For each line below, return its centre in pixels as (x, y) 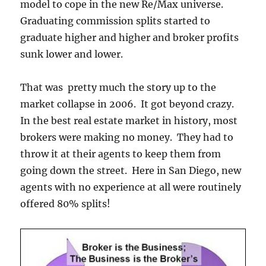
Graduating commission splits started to (115, 21)
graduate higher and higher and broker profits (130, 38)
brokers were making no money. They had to (127, 137)
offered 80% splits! (66, 204)
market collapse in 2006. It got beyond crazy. (129, 104)
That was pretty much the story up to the (118, 88)
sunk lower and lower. (73, 54)
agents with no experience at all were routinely (131, 187)
